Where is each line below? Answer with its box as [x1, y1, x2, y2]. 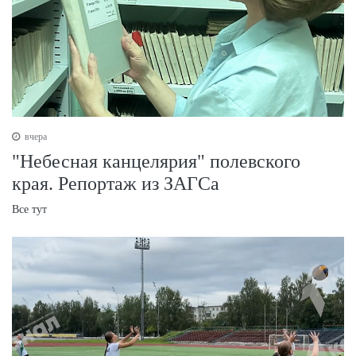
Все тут [12, 203, 47, 215]
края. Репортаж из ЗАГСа [12, 172, 219, 194]
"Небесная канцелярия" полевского [12, 150, 300, 172]
